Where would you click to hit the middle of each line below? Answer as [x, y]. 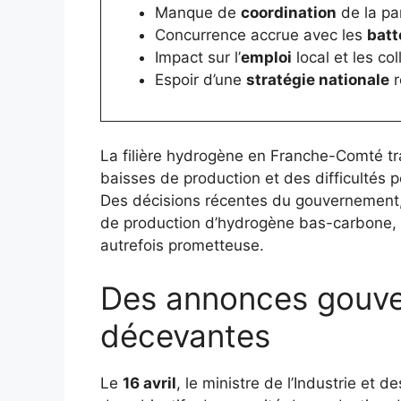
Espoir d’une [200, 79]
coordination [288, 12]
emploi [266, 57]
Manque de [197, 12]
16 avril [149, 384]
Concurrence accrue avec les [260, 34]
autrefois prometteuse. [182, 245]
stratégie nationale [317, 79]
